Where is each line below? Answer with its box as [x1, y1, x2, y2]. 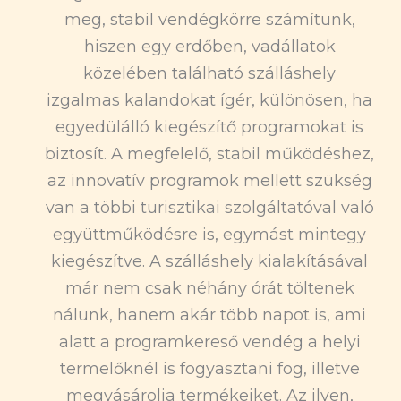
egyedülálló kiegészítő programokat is [55, 117, 363, 138]
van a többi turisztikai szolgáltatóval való [45, 198, 374, 218]
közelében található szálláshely [83, 64, 336, 84]
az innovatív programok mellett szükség [47, 171, 372, 192]
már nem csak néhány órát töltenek [64, 278, 354, 299]
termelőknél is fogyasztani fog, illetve [59, 359, 360, 380]
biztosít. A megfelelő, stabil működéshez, [45, 144, 374, 165]
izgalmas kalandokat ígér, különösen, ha [47, 90, 372, 111]
